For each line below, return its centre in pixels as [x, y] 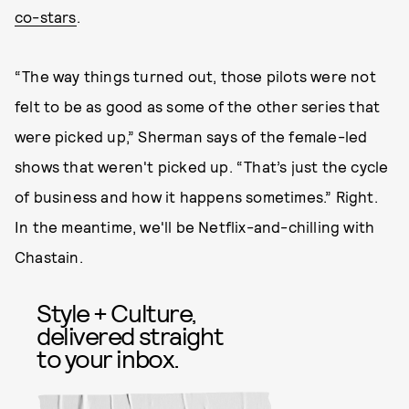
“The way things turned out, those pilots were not [195, 76]
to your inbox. [108, 358]
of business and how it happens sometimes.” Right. [196, 196]
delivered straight [130, 335]
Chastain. [51, 257]
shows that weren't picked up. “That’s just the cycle [202, 166]
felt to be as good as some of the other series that [198, 106]
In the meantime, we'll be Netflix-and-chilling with [195, 226]
